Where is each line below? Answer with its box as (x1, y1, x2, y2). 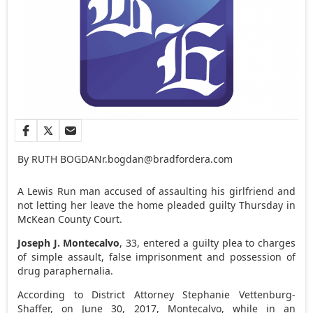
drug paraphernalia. (17, 263, 114, 277)
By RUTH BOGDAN (17, 152, 103, 166)
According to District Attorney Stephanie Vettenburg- (17, 287, 296, 301)
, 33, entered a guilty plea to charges (119, 235, 296, 249)
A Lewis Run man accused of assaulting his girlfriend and (17, 184, 296, 198)
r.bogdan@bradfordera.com (102, 152, 233, 166)
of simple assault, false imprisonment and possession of (17, 249, 296, 263)
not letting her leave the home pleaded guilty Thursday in (17, 198, 296, 212)
